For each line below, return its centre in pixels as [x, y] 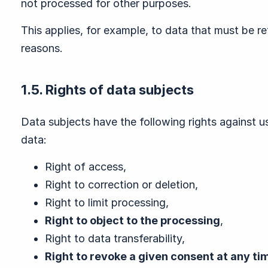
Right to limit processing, [107, 202]
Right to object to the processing [133, 220]
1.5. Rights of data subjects [107, 90]
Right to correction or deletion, [121, 185]
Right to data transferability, [115, 238]
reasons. [42, 48]
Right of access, [86, 167]
